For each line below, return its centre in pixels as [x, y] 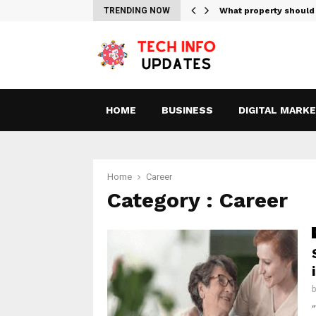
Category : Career [197, 200]
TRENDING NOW [137, 11]
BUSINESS [187, 110]
